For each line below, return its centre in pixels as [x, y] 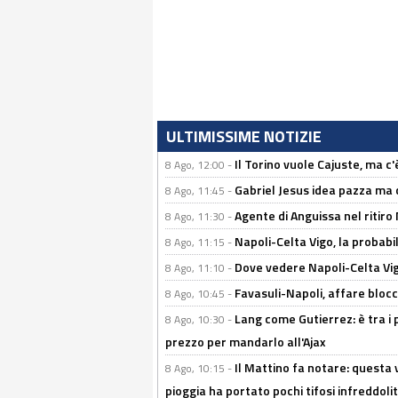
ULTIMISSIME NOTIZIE [244, 137]
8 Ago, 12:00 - [200, 165]
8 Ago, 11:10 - [200, 268]
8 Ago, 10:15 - [200, 369]
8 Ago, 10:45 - [200, 294]
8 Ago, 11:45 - [200, 191]
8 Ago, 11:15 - [200, 243]
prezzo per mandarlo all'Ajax [246, 342]
